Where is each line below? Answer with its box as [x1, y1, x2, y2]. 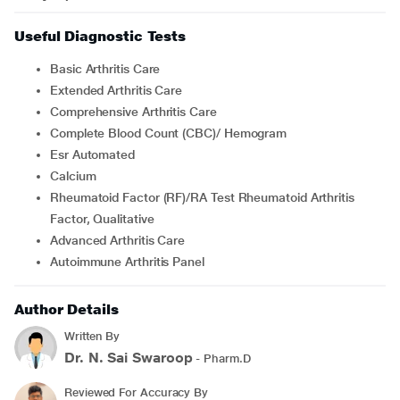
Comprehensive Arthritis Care [58, 104, 217, 119]
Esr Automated [57, 147, 135, 162]
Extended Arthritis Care [57, 83, 183, 97]
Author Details [14, 301, 119, 318]
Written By [64, 329, 121, 343]
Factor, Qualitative [50, 212, 154, 226]
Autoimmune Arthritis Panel [57, 254, 204, 269]
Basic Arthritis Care [58, 62, 161, 76]
